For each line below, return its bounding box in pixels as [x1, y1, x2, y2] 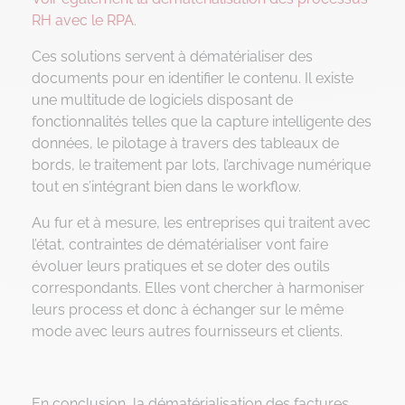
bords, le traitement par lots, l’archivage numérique [32, 155, 371, 174]
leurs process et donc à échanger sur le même [32, 300, 344, 318]
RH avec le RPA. [32, 11, 137, 29]
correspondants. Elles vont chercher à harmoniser [32, 278, 364, 297]
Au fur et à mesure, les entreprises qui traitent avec [32, 213, 371, 231]
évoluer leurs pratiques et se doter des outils [32, 257, 330, 275]
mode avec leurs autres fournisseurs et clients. [32, 322, 343, 340]
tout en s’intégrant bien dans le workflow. [32, 177, 301, 195]
